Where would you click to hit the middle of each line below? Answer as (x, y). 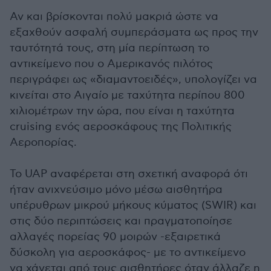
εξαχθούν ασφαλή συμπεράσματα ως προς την (134, 32)
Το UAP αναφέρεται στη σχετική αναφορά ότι (129, 174)
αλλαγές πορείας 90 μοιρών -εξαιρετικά (115, 237)
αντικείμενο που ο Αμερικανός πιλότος (111, 64)
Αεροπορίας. (43, 142)
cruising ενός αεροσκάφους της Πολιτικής (121, 127)
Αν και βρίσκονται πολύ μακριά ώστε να (114, 17)
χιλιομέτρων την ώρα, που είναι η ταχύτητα (122, 111)
